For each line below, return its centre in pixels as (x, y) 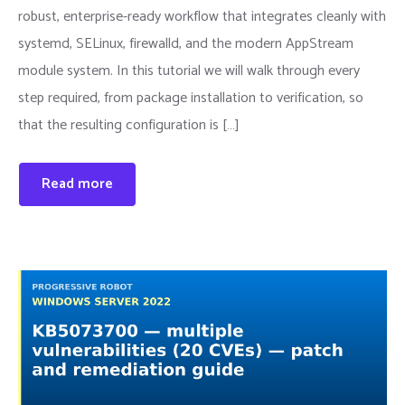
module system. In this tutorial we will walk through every (189, 71)
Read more (77, 184)
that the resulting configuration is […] (129, 125)
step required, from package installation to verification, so (191, 98)
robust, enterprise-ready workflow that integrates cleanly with (202, 17)
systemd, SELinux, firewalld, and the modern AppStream (186, 44)
